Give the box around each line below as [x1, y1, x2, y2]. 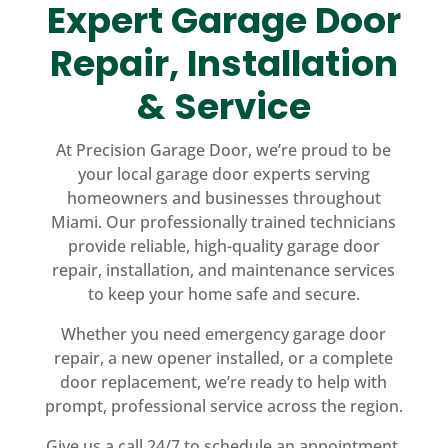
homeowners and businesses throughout [66, 186, 381, 209]
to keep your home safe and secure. [87, 282, 360, 305]
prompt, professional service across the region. [44, 394, 403, 417]
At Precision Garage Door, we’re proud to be [56, 138, 392, 161]
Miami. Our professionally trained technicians [51, 210, 397, 233]
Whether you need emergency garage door [61, 322, 387, 345]
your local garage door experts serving [77, 162, 370, 185]
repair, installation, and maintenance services [52, 258, 396, 281]
